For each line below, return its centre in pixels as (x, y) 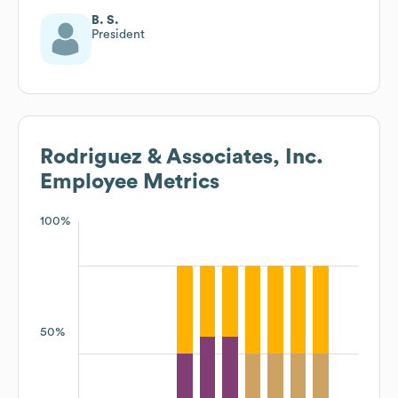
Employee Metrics (130, 182)
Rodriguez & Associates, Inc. (182, 157)
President (118, 34)
